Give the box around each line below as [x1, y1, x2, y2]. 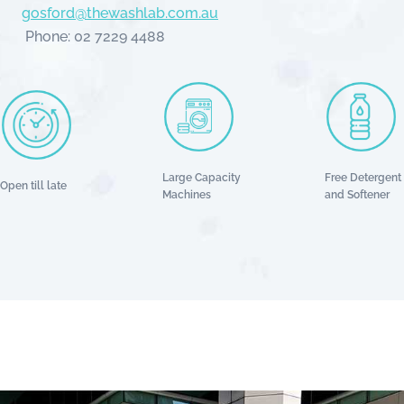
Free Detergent [325, 170, 402, 184]
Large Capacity [162, 170, 242, 184]
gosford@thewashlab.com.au [22, 5, 218, 23]
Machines [162, 188, 212, 201]
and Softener [325, 188, 390, 201]
